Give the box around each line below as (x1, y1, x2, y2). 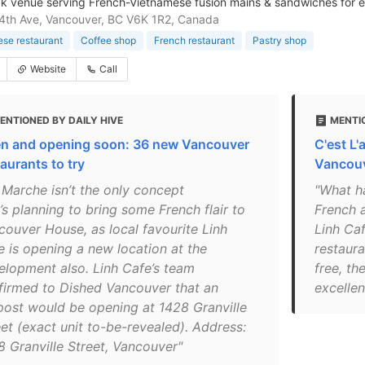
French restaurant (154, 34, 235, 46)
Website (30, 63, 66, 75)
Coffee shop (81, 34, 136, 46)
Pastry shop (253, 34, 306, 46)
